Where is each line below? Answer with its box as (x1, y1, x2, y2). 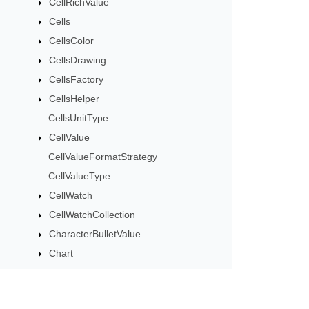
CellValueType (48, 170, 110, 181)
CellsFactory (48, 74, 103, 85)
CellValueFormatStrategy (48, 151, 157, 162)
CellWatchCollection (48, 209, 135, 220)
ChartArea (48, 267, 94, 278)
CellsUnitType (48, 112, 108, 123)
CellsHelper (48, 93, 99, 104)
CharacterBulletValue (48, 228, 141, 239)
